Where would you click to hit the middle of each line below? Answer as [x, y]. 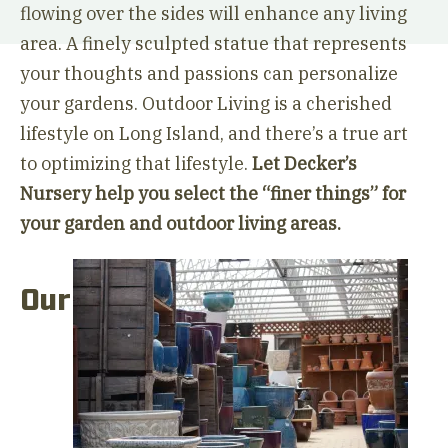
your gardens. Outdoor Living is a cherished [206, 103]
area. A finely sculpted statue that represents [213, 43]
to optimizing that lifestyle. [136, 163]
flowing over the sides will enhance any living [213, 13]
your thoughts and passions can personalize [209, 73]
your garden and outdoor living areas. [180, 223]
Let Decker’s [304, 163]
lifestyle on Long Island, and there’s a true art [214, 133]
